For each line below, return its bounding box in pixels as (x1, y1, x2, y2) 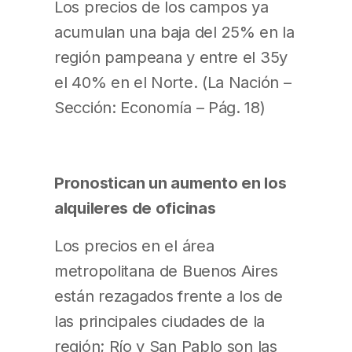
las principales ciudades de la (54, 311, 265, 332)
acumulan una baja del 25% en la (54, 22, 295, 42)
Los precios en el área (54, 236, 214, 256)
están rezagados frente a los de (54, 286, 283, 306)
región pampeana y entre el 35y (54, 47, 288, 68)
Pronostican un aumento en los (54, 173, 287, 193)
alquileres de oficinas (54, 198, 216, 218)
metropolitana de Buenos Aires (54, 261, 278, 281)
